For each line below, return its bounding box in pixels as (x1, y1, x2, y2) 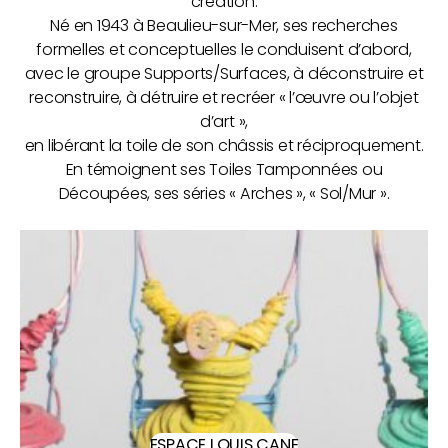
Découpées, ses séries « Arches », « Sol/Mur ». (58, 181, 390, 205)
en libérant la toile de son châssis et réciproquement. (24, 133, 424, 157)
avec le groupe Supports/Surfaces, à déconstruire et (24, 61, 424, 85)
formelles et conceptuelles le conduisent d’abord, (36, 37, 412, 61)
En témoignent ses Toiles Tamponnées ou (65, 157, 383, 181)
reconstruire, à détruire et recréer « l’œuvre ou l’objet (29, 85, 419, 109)
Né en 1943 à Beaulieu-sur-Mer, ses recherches (50, 13, 398, 37)
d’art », (199, 109, 249, 133)
